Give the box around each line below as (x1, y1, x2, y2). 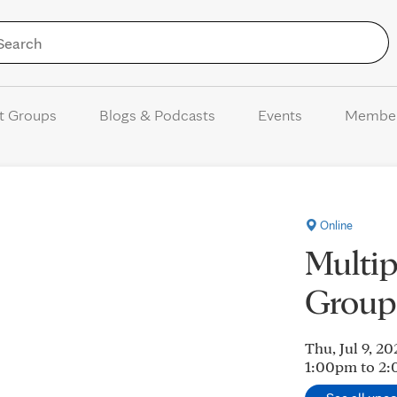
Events (257, 105, 302, 124)
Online (317, 218, 354, 232)
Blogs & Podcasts (98, 105, 215, 124)
